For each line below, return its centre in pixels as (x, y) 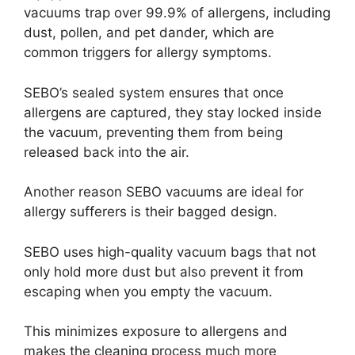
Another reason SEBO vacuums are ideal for (164, 192)
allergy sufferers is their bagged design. (151, 212)
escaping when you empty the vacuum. (148, 291)
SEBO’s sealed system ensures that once (154, 92)
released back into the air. (107, 152)
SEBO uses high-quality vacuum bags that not (170, 252)
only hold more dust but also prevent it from (164, 271)
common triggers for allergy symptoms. (148, 53)
